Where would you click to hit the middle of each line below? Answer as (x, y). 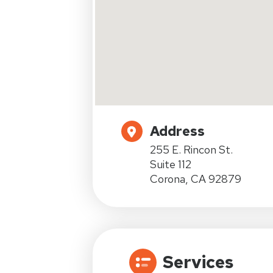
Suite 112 (171, 164)
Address (177, 131)
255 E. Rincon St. (191, 150)
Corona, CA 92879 (196, 179)
